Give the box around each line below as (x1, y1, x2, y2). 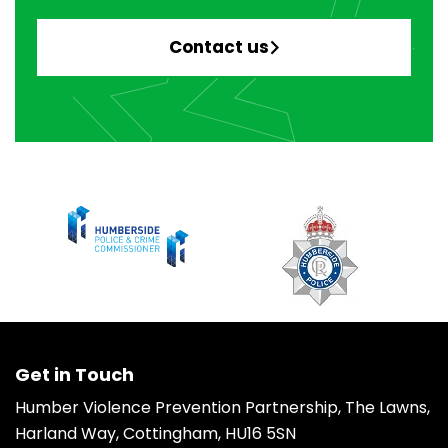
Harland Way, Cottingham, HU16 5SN (15, 421, 296, 445)
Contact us (168, 34, 269, 59)
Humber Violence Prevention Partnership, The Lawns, (15, 395, 430, 419)
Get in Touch (15, 361, 134, 387)
